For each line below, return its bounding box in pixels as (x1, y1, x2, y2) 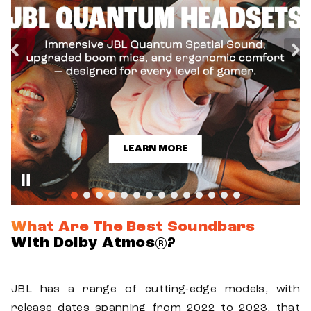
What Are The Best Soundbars (11, 220, 255, 235)
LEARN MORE (122, 144, 188, 154)
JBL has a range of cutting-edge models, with (11, 283, 300, 295)
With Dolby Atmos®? (11, 236, 176, 251)
